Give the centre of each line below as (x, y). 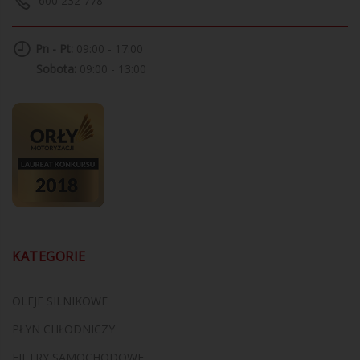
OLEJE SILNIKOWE (60, 301)
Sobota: (56, 69)
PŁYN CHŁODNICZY (63, 329)
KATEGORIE (49, 257)
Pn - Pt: (54, 49)
